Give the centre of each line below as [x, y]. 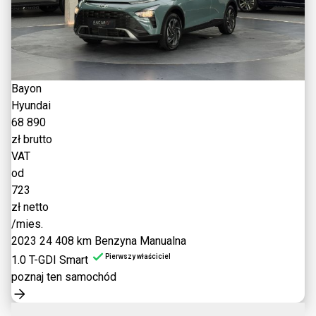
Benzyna [116, 241]
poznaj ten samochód [64, 276]
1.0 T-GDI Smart [50, 260]
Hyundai [31, 105]
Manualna [163, 241]
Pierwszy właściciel [138, 256]
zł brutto [32, 139]
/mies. [27, 224]
